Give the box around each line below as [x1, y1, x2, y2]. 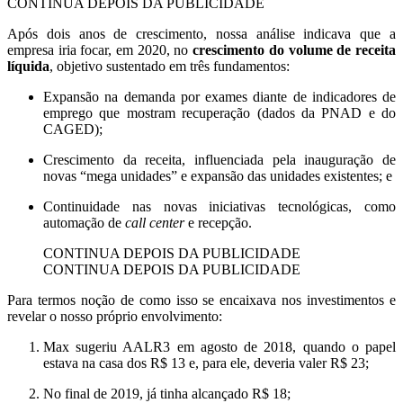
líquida [7, 58, 49, 75]
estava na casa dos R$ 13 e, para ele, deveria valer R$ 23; [43, 355, 369, 372]
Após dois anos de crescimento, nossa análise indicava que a [7, 26, 396, 42]
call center [125, 215, 184, 231]
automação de [43, 215, 125, 231]
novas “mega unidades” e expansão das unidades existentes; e [43, 168, 392, 184]
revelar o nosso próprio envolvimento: [7, 309, 222, 325]
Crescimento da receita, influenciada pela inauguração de [43, 152, 396, 168]
